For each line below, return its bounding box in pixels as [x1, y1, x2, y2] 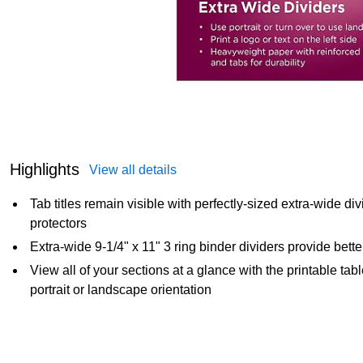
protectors [30, 216, 87, 230]
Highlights [10, 160, 79, 178]
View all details [89, 162, 177, 177]
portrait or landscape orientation [30, 282, 211, 297]
